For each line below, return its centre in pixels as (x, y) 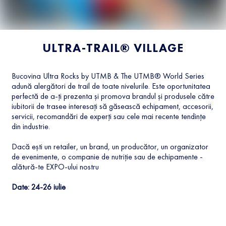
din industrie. (31, 126)
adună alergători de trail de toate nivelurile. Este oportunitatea (111, 86)
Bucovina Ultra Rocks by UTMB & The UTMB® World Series (108, 76)
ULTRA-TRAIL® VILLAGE (113, 47)
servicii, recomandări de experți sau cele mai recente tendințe (108, 116)
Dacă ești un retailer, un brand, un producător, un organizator (110, 146)
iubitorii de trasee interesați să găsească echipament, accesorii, (112, 106)
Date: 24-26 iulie (38, 187)
